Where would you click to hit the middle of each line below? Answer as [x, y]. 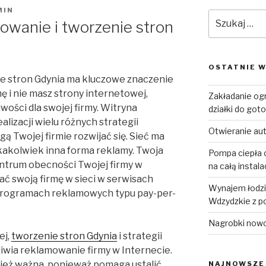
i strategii [140, 236]
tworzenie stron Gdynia [64, 236]
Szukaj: [224, 16]
